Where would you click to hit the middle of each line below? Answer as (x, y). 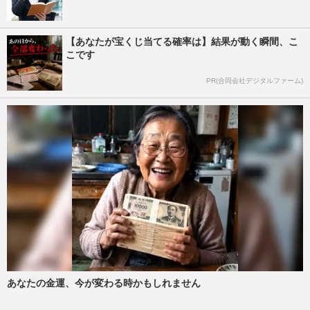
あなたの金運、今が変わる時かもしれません (104, 283)
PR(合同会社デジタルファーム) (255, 81)
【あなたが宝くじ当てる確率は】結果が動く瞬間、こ (182, 41)
